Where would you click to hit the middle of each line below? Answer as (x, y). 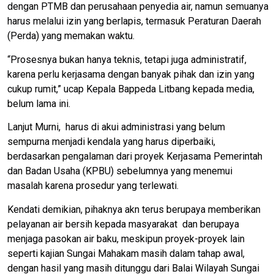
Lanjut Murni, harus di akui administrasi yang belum (116, 127)
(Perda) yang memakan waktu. (71, 36)
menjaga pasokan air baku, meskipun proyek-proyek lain (126, 239)
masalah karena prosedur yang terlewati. (93, 186)
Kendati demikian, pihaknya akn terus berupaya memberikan (134, 209)
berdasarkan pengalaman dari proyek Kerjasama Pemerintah (135, 157)
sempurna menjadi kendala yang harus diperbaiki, (111, 142)
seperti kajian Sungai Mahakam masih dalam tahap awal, (126, 253)
